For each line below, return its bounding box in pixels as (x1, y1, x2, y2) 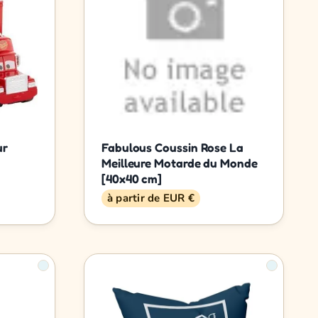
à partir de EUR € (107, 190, 194, 205)
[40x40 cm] (102, 170, 163, 186)
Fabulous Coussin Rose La (102, 139, 243, 155)
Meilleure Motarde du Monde (102, 155, 258, 170)
